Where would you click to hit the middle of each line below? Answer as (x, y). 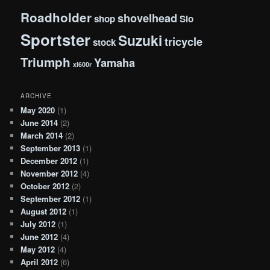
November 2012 (49, 173)
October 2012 (45, 186)
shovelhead (148, 18)
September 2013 (51, 148)
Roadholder (56, 17)
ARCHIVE (36, 96)
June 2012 (39, 236)
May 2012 (38, 249)
